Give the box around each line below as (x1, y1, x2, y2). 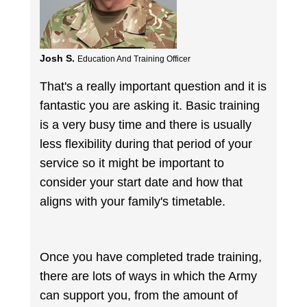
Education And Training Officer (77, 54, 191, 63)
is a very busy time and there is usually (40, 118, 252, 132)
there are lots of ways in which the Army (40, 269, 258, 284)
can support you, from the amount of (40, 288, 238, 303)
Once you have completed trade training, (40, 250, 262, 265)
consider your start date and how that (40, 175, 243, 190)
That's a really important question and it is (40, 79, 267, 94)
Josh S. (40, 52, 75, 64)
